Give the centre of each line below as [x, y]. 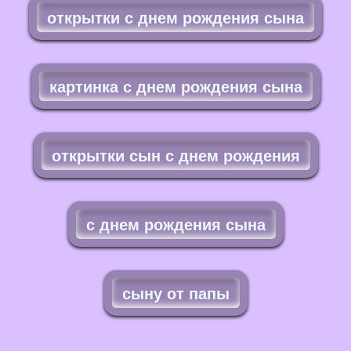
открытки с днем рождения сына [175, 17]
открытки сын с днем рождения [175, 155]
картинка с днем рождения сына [175, 86]
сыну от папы [175, 293]
